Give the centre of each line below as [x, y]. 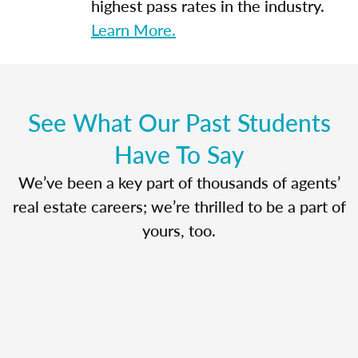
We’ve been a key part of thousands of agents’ [179, 182]
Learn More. [133, 29]
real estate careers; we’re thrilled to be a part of [179, 206]
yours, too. [179, 230]
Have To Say [179, 154]
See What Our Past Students [179, 122]
